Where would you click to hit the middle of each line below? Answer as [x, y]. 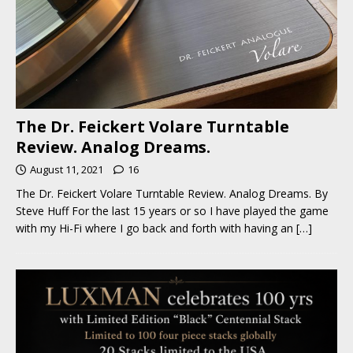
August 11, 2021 [67, 169]
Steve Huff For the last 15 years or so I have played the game [172, 210]
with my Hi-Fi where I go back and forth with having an [156, 228]
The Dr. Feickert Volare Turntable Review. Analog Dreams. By [172, 193]
